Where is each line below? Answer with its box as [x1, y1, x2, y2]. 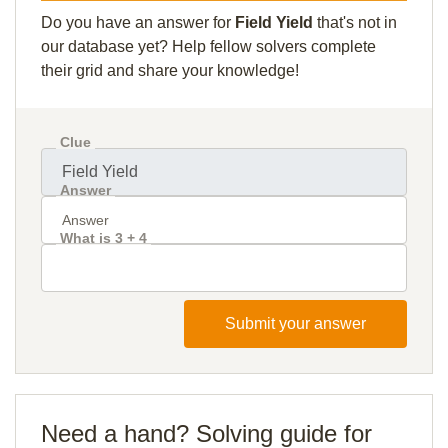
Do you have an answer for [41, 14, 235, 31]
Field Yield [235, 14, 313, 31]
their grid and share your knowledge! [41, 62, 299, 79]
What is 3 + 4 [60, 230, 147, 246]
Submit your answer [225, 315, 366, 332]
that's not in [313, 14, 397, 31]
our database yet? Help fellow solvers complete [41, 38, 376, 55]
